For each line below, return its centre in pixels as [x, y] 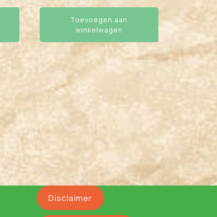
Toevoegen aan [99, 19]
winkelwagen [99, 30]
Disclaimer [70, 198]
